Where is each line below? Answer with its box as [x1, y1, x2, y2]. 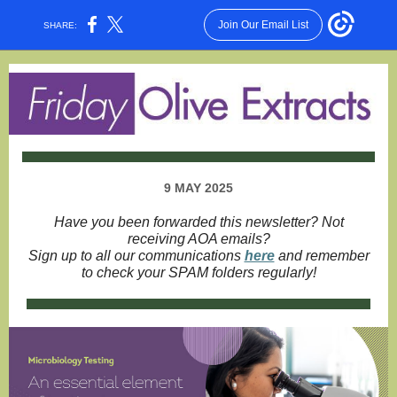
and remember [274, 248, 370, 263]
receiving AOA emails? [127, 231, 270, 246]
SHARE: [38, 19, 83, 30]
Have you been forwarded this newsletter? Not [53, 214, 344, 230]
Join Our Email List [217, 19, 308, 31]
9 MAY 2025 [164, 181, 233, 195]
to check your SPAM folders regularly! [81, 265, 316, 280]
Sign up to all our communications [27, 248, 245, 263]
